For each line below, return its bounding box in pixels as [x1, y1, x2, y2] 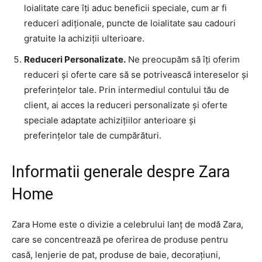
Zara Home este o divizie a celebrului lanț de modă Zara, [12, 219, 243, 230]
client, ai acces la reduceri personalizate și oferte [24, 99, 227, 111]
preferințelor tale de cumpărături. [24, 130, 161, 142]
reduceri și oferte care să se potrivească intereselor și [24, 69, 249, 81]
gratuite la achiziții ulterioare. [24, 33, 144, 44]
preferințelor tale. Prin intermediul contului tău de [24, 84, 229, 96]
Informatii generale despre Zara [12, 163, 230, 182]
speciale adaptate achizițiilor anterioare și [24, 115, 196, 126]
